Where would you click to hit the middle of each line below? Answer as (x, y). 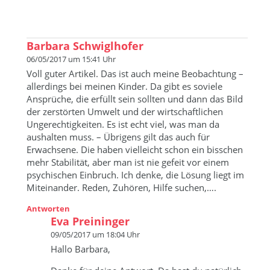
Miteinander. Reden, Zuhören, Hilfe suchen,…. (122, 187)
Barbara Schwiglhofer (85, 46)
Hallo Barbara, (81, 249)
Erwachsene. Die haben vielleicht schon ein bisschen (135, 149)
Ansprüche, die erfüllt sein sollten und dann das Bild (135, 99)
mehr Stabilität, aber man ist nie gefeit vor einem (128, 162)
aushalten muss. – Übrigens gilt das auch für (118, 137)
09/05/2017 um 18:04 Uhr (96, 234)
